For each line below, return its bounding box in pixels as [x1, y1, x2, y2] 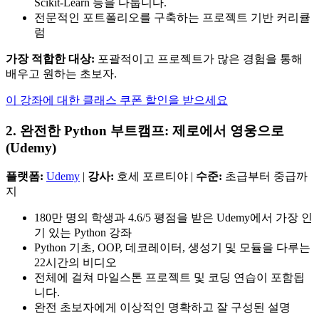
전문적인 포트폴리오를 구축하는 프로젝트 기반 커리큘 [34, 11, 310, 24]
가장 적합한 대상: [6, 53, 95, 66]
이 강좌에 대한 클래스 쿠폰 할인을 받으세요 [6, 94, 228, 107]
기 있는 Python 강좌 [34, 226, 132, 239]
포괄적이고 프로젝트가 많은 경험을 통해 [95, 53, 303, 66]
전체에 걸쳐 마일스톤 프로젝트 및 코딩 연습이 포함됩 [34, 271, 305, 283]
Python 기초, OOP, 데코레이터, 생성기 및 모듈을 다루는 [34, 241, 310, 253]
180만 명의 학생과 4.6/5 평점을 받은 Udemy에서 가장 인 [34, 211, 313, 224]
